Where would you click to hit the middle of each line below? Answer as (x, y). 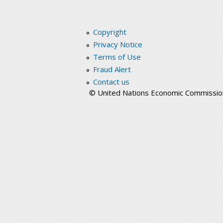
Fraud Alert (112, 69)
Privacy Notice (117, 45)
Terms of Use (117, 57)
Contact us (111, 82)
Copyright (110, 32)
